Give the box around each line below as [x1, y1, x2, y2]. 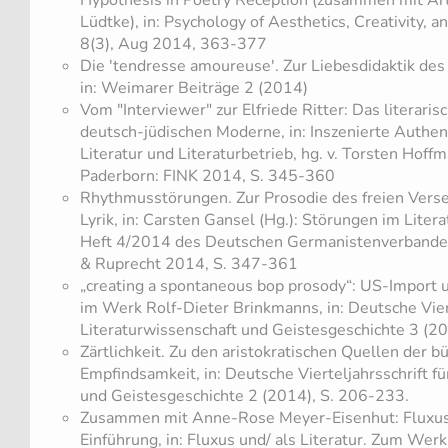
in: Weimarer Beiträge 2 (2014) [80, 76, 308, 99]
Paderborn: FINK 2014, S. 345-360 [80, 164, 335, 187]
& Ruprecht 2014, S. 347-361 [80, 252, 298, 275]
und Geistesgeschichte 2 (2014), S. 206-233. [80, 384, 409, 407]
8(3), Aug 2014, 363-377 [80, 32, 267, 55]
